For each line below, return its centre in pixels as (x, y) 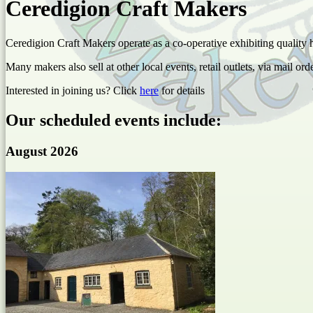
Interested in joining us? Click (73, 90)
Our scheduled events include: (114, 120)
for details (182, 90)
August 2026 (42, 151)
